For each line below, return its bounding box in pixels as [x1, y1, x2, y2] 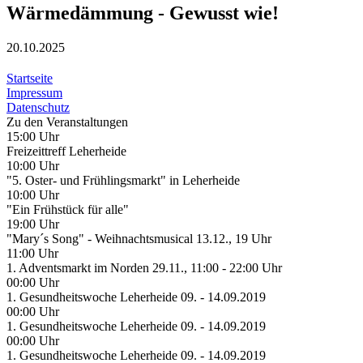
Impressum [6, 85, 62, 100]
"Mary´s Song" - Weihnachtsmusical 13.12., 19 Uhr [6, 231, 271, 246]
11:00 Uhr [6, 246, 58, 260]
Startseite [6, 70, 53, 85]
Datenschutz [6, 100, 70, 114]
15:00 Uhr [6, 129, 59, 143]
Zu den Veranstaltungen [6, 114, 128, 129]
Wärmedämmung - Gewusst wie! [6, 2, 279, 23]
